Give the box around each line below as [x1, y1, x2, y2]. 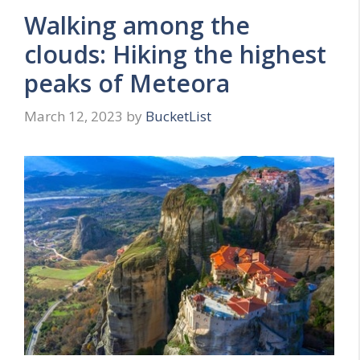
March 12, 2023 [24, 107, 123, 126]
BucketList [145, 107, 211, 126]
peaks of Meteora [24, 66, 230, 100]
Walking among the [24, 8, 250, 42]
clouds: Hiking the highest [24, 37, 326, 71]
